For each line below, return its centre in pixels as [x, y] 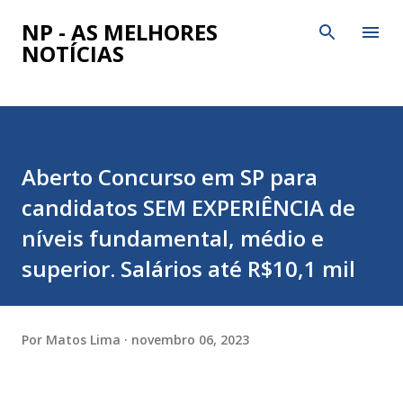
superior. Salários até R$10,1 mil [188, 269]
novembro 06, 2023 [190, 339]
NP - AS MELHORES [120, 32]
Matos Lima [83, 339]
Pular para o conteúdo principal [201, 22]
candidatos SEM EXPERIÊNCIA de [188, 207]
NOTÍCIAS [73, 54]
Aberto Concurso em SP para [170, 177]
